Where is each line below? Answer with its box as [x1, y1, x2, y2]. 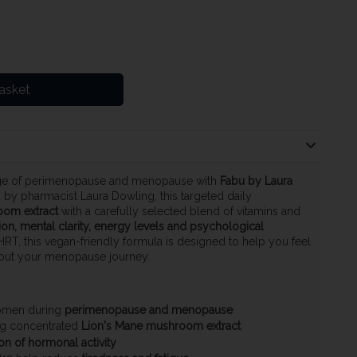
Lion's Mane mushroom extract [80, 320, 241, 333]
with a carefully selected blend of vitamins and [57, 205, 300, 218]
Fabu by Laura [219, 175, 292, 188]
